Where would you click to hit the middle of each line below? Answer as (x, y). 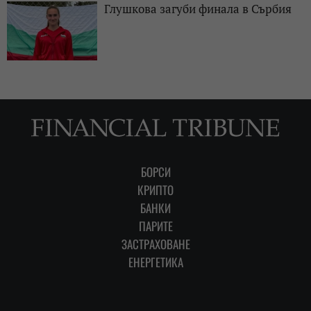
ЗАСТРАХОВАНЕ (155, 244)
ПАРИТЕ (155, 226)
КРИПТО (155, 190)
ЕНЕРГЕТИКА (155, 262)
